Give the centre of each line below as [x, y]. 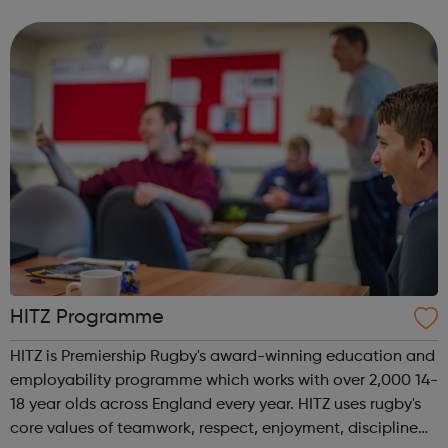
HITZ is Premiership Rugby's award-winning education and [222, 356]
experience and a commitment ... [131, 30]
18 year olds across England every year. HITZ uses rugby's [154, 404]
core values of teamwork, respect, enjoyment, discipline [214, 428]
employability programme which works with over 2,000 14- [224, 380]
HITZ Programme [87, 317]
